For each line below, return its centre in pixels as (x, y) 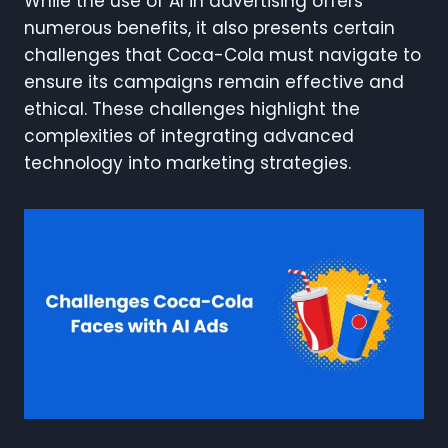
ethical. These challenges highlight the (192, 108)
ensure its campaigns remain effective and (214, 81)
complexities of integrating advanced (189, 135)
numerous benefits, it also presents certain (209, 27)
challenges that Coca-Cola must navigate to (222, 54)
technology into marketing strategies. (187, 162)
